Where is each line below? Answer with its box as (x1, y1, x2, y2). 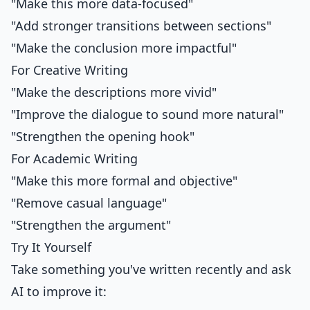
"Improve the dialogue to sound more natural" (11, 106, 284, 122)
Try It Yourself (11, 239, 91, 255)
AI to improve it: (11, 283, 107, 300)
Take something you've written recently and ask (11, 261, 291, 277)
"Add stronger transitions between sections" (11, 17, 271, 34)
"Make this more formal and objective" (11, 172, 237, 189)
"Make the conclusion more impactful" (11, 39, 237, 56)
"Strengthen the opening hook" (11, 128, 194, 145)
